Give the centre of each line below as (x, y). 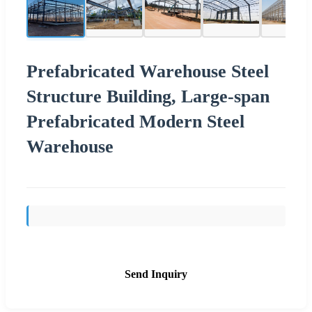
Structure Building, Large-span (148, 96)
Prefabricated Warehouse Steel (148, 71)
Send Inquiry (156, 274)
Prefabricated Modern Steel (135, 121)
